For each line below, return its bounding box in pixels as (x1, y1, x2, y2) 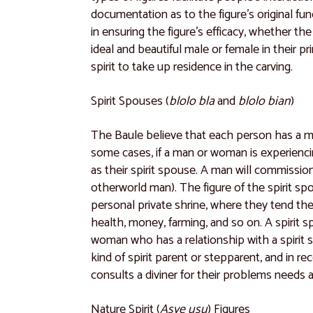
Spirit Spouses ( (91, 90, 170, 112)
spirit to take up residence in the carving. (91, 56, 293, 78)
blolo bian (238, 90, 291, 112)
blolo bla (169, 90, 215, 112)
